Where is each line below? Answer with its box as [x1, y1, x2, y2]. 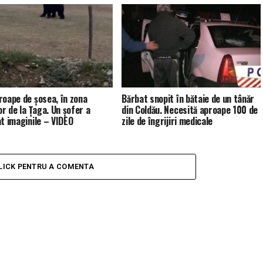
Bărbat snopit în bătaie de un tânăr [122, 92, 255, 106]
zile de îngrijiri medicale [122, 114, 213, 129]
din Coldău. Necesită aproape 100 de [122, 103, 258, 117]
